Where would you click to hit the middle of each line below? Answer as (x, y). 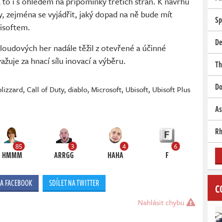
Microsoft (106, 89)
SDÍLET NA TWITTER (74, 183)
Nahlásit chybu (162, 202)
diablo (78, 89)
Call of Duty (45, 89)
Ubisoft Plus (171, 89)
